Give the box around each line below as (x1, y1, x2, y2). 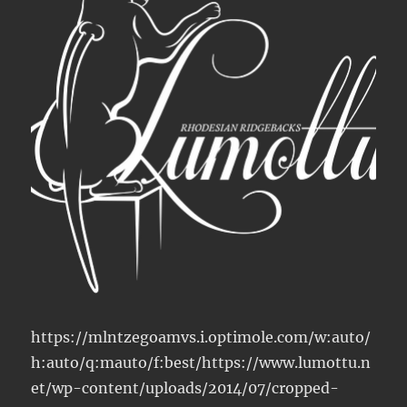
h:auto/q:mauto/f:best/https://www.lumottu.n (31, 352, 372, 372)
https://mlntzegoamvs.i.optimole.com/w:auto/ (31, 327, 372, 346)
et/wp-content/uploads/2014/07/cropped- (31, 378, 340, 397)
